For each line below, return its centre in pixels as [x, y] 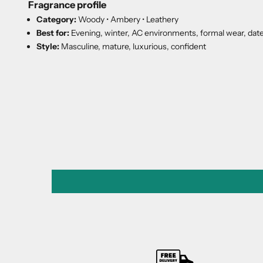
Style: [48, 46]
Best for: [53, 33]
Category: [56, 19]
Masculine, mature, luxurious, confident [133, 46]
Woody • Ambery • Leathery [127, 19]
